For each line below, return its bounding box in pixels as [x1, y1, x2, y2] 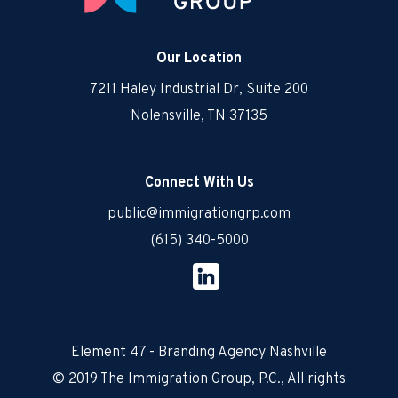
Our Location [156, 50, 242, 68]
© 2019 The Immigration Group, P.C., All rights [52, 370, 346, 388]
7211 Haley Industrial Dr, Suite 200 [90, 81, 308, 99]
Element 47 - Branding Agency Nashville [71, 344, 327, 362]
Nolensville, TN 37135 [131, 107, 267, 125]
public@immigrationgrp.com [107, 205, 291, 223]
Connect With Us [144, 174, 254, 192]
